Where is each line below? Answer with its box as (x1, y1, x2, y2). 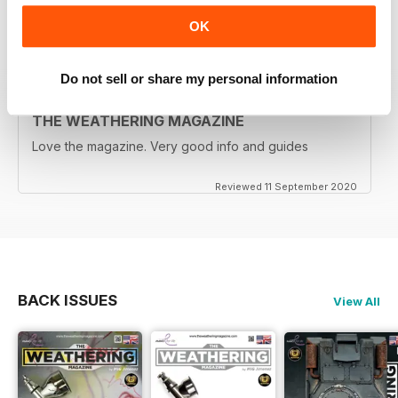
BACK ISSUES (18, 291, 117, 309)
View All (333, 293, 380, 308)
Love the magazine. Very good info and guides (32, 138, 308, 154)
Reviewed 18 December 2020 (215, 26, 357, 39)
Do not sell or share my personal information (60, 70, 338, 86)
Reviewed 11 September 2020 (215, 179, 357, 193)
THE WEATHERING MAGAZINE (32, 111, 244, 130)
